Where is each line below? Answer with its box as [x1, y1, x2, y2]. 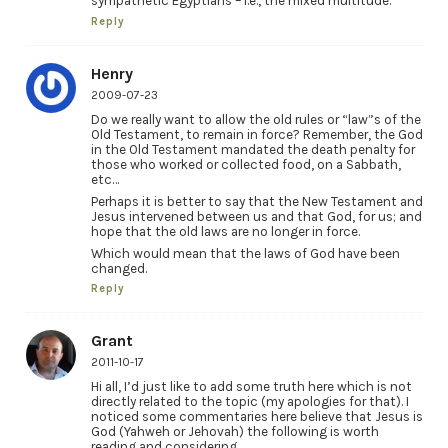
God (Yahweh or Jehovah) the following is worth [90, 424, 379, 440]
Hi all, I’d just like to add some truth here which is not [90, 379, 412, 395]
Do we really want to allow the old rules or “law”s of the [90, 111, 421, 127]
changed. [90, 260, 147, 276]
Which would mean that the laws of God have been [90, 245, 400, 261]
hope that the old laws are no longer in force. [90, 223, 360, 239]
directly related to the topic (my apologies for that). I [90, 394, 409, 410]
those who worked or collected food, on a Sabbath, [90, 156, 401, 172]
